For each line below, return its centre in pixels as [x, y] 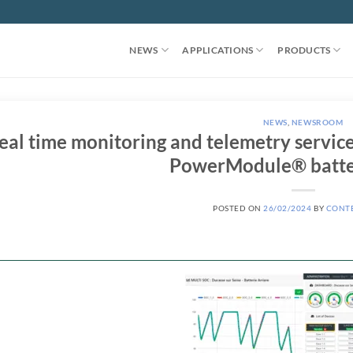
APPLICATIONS [218, 50]
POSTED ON [238, 208]
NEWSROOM [317, 123]
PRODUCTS [304, 50]
